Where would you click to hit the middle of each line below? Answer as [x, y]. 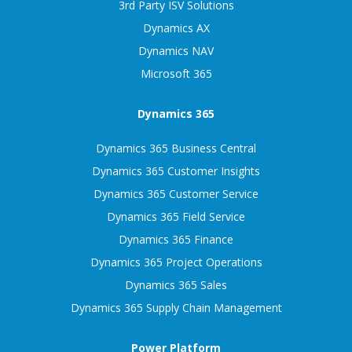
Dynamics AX [176, 27]
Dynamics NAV [176, 50]
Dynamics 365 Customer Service [176, 193]
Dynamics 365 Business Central [176, 148]
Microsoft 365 [176, 73]
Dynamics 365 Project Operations [176, 262]
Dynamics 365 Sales [176, 284]
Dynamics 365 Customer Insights [176, 170]
